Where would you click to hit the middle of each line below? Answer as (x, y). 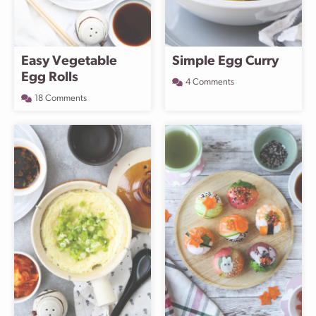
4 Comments (210, 82)
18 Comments (61, 98)
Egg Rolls (50, 78)
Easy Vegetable (69, 62)
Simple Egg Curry (225, 62)
